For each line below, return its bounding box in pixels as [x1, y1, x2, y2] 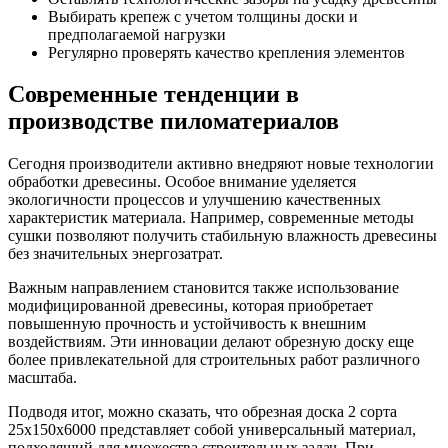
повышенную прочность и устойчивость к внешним [8, 315, 366, 333]
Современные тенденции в [8, 81, 299, 108]
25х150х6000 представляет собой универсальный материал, [8, 421, 416, 439]
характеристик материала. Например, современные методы [8, 209, 414, 227]
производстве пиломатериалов [8, 108, 339, 135]
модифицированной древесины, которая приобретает [8, 297, 373, 315]
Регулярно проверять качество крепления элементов [48, 43, 405, 61]
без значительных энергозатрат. [8, 245, 223, 263]
